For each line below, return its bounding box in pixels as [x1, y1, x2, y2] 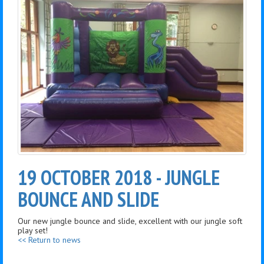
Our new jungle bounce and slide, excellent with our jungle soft [18, 216, 242, 227]
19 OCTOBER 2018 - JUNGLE [18, 164, 220, 191]
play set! [18, 225, 48, 236]
